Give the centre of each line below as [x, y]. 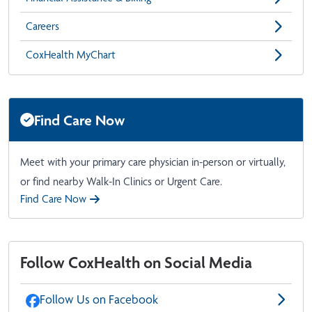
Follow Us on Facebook [99, 299]
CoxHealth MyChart [71, 55]
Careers [42, 26]
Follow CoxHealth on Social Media [136, 263]
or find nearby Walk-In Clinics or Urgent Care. [121, 182]
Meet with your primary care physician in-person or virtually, [153, 162]
